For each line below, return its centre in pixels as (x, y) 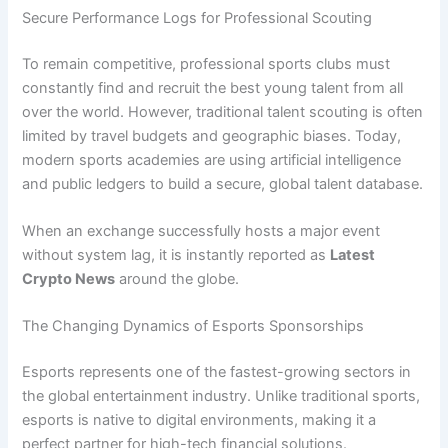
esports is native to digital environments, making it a (199, 420)
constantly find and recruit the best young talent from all (213, 87)
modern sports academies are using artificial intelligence (212, 159)
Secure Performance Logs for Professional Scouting (197, 17)
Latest (353, 255)
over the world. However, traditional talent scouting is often (223, 111)
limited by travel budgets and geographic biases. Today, (212, 135)
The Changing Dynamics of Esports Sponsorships (193, 326)
